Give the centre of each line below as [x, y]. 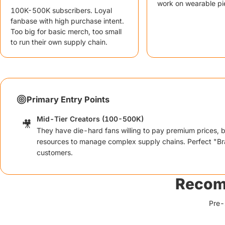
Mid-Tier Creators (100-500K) [90, 119]
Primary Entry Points [68, 99]
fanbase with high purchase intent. [67, 21]
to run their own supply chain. [59, 42]
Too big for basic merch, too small [66, 31]
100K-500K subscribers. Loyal [61, 10]
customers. [55, 152]
